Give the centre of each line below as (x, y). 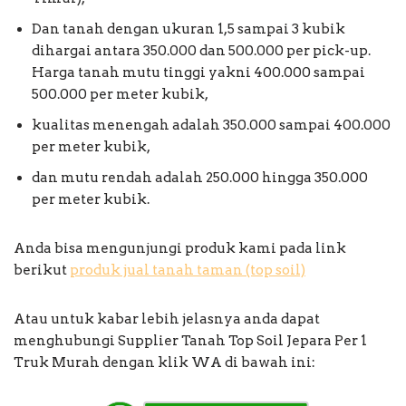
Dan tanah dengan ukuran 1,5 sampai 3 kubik (188, 29)
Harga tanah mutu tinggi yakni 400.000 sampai (198, 72)
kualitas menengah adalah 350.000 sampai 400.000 (211, 125)
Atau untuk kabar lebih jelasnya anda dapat (167, 319)
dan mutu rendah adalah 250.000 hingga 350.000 (200, 177)
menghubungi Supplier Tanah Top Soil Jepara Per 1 (190, 340)
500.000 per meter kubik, (120, 94)
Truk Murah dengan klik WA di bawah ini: (164, 362)
